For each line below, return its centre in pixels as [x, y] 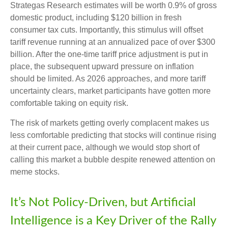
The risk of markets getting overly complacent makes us [110, 123]
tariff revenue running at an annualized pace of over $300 [113, 42]
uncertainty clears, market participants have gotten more [110, 91]
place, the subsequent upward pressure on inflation [102, 66]
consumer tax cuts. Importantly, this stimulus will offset [107, 30]
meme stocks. [35, 172]
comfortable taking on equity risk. [69, 103]
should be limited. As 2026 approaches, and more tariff [108, 78]
